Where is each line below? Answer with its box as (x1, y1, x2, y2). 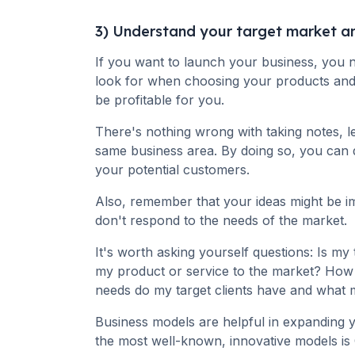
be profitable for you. (95, 92, 228, 109)
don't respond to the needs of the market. (95, 212, 347, 229)
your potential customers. (95, 162, 250, 178)
